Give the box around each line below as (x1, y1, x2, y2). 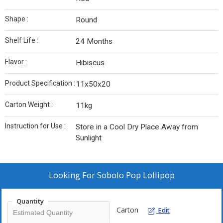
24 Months (76, 37, 112, 46)
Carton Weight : (5, 101, 53, 109)
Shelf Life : (5, 36, 38, 45)
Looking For (48, 169, 97, 181)
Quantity (16, 197, 44, 206)
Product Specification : (5, 79, 75, 88)
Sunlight (76, 133, 102, 143)
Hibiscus (76, 58, 105, 68)
